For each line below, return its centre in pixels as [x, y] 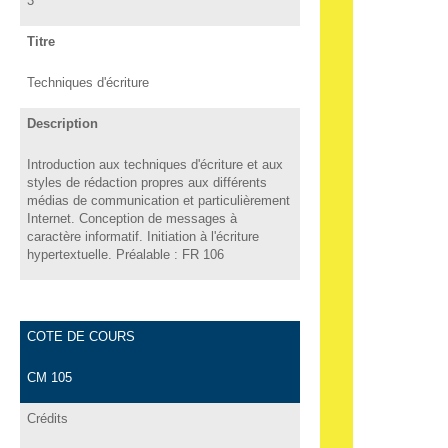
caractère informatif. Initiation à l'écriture [142, 236]
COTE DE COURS [80, 336]
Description [62, 123]
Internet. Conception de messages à [131, 218]
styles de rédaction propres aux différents [146, 182]
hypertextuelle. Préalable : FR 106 [125, 254]
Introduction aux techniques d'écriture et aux [154, 164]
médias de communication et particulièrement [158, 200]
